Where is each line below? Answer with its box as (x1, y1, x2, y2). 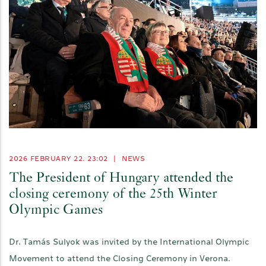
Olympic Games (9, 204, 103, 218)
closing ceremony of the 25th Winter (9, 188, 217, 202)
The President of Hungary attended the (9, 172, 233, 186)
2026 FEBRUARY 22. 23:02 (9, 155, 110, 163)
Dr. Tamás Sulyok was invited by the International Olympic (9, 237, 249, 246)
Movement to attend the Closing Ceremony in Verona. (9, 254, 230, 263)
